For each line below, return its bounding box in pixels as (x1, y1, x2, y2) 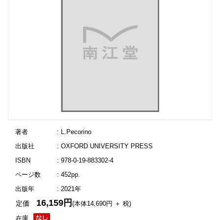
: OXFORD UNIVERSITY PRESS (56, 142, 153, 150)
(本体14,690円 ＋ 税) (72, 200, 132, 207)
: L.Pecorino (56, 128, 91, 136)
